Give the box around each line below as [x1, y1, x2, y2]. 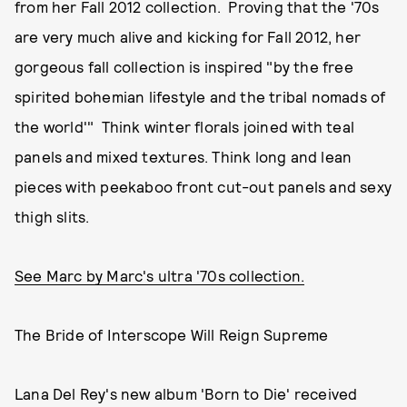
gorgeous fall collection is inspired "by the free [15, 57, 353, 75]
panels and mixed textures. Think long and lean [15, 147, 352, 165]
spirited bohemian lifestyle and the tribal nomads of [15, 87, 386, 105]
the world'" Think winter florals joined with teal [15, 117, 355, 135]
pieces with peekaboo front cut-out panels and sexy [15, 177, 392, 195]
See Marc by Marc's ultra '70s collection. [15, 266, 305, 284]
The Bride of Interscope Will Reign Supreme [15, 325, 329, 343]
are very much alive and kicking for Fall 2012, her [15, 27, 362, 45]
